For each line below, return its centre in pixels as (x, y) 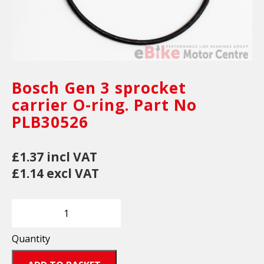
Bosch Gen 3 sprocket (99, 88)
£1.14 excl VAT (55, 174)
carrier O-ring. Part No (104, 105)
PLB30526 (50, 122)
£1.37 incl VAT (55, 157)
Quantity (31, 239)
